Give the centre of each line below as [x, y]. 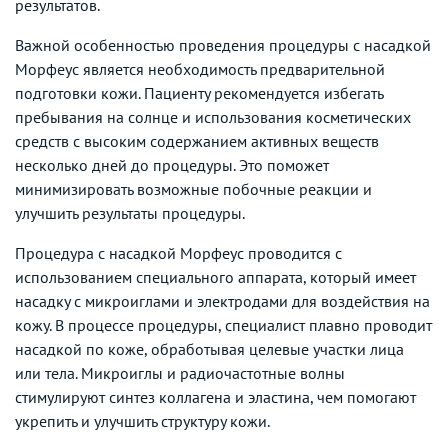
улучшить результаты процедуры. [130, 212]
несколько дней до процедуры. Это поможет [172, 164]
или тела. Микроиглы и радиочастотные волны [180, 372]
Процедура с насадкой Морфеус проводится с [178, 252]
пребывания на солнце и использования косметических [213, 116]
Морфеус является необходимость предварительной [200, 68]
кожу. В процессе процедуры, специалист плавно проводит [223, 324]
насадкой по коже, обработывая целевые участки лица [209, 348]
